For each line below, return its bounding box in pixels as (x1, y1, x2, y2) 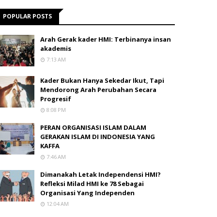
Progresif (40, 94, 71, 103)
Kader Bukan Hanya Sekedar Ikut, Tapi (40, 76, 164, 85)
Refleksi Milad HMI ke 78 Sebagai (40, 179, 144, 188)
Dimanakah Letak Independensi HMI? (40, 170, 161, 179)
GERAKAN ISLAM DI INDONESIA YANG (40, 132, 155, 141)
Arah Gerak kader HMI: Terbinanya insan (40, 35, 171, 44)
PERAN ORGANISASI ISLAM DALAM (40, 123, 146, 132)
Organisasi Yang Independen (40, 188, 135, 197)
